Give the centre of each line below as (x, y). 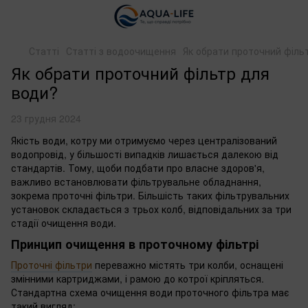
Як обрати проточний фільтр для (140, 73)
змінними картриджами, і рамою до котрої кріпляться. (137, 278)
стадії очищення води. (64, 223)
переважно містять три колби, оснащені (188, 264)
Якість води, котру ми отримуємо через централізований (144, 140)
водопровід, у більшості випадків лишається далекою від (145, 154)
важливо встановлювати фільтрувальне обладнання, (136, 181)
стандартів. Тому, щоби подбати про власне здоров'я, (138, 168)
